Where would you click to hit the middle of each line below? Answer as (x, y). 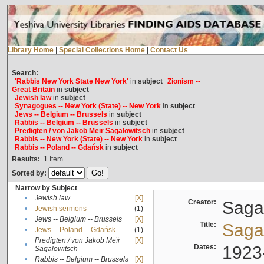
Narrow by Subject (46, 188)
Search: (25, 73)
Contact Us (169, 50)
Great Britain (33, 90)
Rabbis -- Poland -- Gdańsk (59, 148)
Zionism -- (184, 82)
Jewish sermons (60, 209)
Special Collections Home (102, 50)
